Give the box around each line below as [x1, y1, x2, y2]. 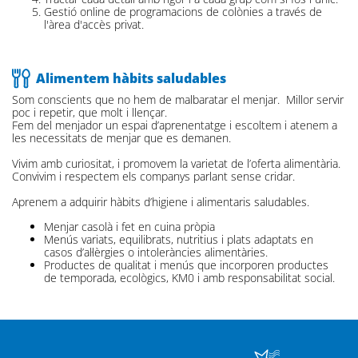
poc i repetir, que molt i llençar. [12, 105, 167, 121]
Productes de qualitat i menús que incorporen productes [44, 257, 328, 272]
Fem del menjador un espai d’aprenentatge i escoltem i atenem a [12, 117, 337, 133]
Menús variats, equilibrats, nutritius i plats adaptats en [44, 231, 313, 247]
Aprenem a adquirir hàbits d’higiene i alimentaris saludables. [12, 194, 309, 210]
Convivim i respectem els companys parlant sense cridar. [12, 169, 295, 185]
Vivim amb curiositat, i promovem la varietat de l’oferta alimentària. [12, 156, 340, 172]
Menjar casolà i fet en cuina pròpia [44, 218, 218, 234]
